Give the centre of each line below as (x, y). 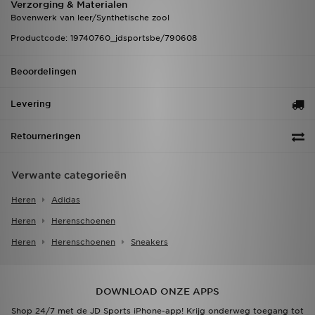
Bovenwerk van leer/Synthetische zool (90, 18)
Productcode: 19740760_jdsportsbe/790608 (104, 38)
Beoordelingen (44, 72)
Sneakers (149, 242)
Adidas (66, 200)
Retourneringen (46, 136)
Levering (31, 104)
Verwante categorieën (69, 175)
